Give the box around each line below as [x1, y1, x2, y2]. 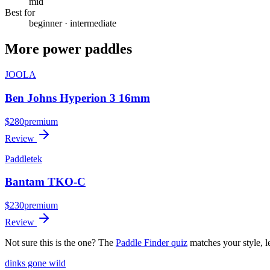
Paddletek [5, 153, 42, 164]
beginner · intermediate [29, 18, 116, 29]
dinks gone [5, 257, 49, 268]
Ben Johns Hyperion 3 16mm [5, 91, 150, 104]
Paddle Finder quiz [116, 237, 187, 248]
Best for [5, 7, 35, 18]
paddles [81, 41, 132, 57]
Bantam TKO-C [5, 175, 86, 189]
